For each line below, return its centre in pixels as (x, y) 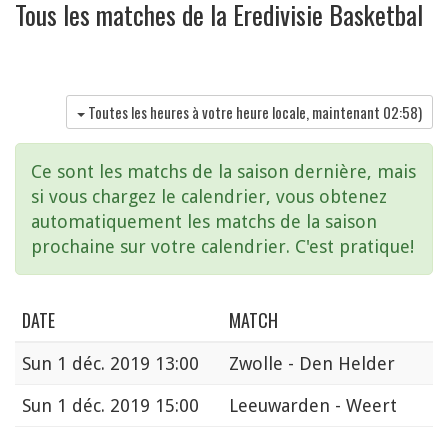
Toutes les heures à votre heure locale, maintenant (235, 112)
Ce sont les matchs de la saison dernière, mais (223, 171)
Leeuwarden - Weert (313, 405)
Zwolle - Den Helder (312, 363)
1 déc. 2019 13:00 (128, 363)
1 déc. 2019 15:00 (128, 405)
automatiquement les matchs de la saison (204, 221)
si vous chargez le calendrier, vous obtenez (209, 196)
